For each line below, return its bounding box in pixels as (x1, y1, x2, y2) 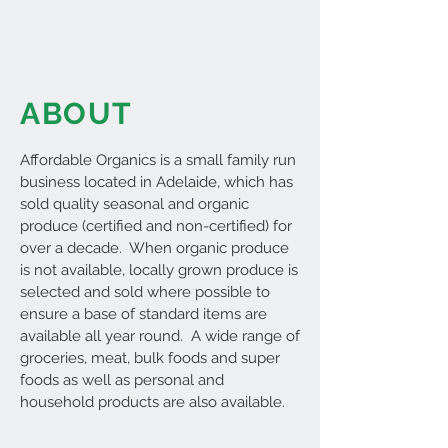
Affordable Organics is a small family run (20, 151, 296, 169)
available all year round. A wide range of (20, 327, 300, 345)
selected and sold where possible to (20, 283, 270, 301)
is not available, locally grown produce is (20, 261, 298, 279)
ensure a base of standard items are (20, 305, 267, 323)
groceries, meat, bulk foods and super (20, 349, 280, 367)
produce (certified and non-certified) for (20, 217, 292, 235)
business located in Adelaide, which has (20, 173, 293, 191)
